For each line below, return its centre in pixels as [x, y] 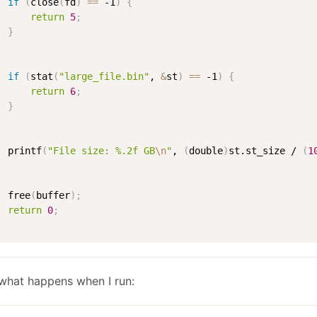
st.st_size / [265, 150]
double [206, 150]
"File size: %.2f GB [101, 150]
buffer [53, 195]
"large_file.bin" [104, 76]
